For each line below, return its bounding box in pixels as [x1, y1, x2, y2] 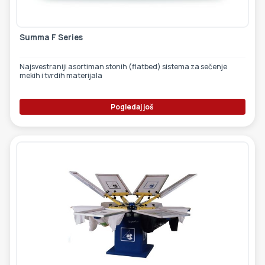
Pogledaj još [111, 101, 154, 112]
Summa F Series [19, 31, 83, 43]
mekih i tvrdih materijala [19, 70, 102, 80]
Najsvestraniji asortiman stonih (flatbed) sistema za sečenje [19, 61, 227, 72]
